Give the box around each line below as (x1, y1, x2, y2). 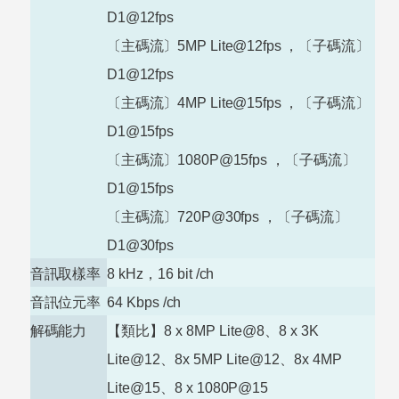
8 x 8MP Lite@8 (164, 322, 265, 338)
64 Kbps (107, 294, 163, 310)
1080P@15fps (177, 151, 267, 167)
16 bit (158, 265, 196, 281)
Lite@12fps (209, 37, 285, 53)
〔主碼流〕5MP (107, 37, 207, 53)
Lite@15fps (209, 94, 285, 110)
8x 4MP (294, 351, 342, 367)
